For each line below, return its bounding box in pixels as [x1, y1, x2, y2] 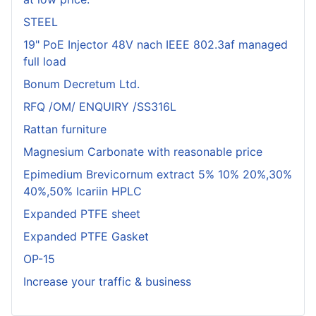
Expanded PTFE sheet [23, 207, 140, 221]
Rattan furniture [23, 122, 107, 137]
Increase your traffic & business [23, 274, 191, 289]
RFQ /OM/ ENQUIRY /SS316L [23, 99, 176, 114]
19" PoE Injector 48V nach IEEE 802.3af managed [23, 37, 288, 52]
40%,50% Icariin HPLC [23, 184, 142, 199]
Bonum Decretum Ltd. [23, 77, 140, 92]
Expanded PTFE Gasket [23, 229, 149, 244]
